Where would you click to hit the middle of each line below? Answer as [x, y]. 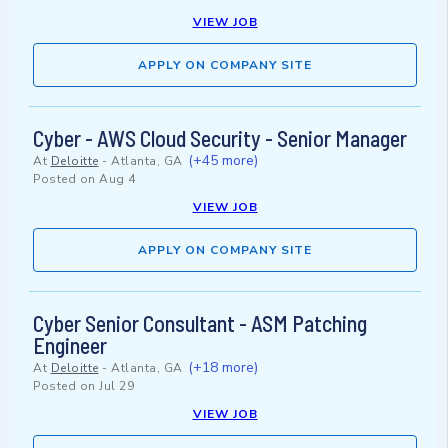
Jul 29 [116, 386]
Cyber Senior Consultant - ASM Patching [200, 323]
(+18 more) [223, 368]
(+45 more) [223, 161]
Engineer [70, 345]
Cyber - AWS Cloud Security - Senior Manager [220, 138]
